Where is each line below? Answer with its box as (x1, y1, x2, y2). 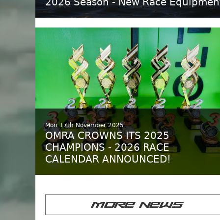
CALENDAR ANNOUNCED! (45, 153, 171, 165)
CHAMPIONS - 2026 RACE (45, 141, 169, 153)
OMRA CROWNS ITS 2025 (45, 130, 169, 141)
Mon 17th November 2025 (45, 122, 124, 129)
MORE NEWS (90, 200, 181, 210)
